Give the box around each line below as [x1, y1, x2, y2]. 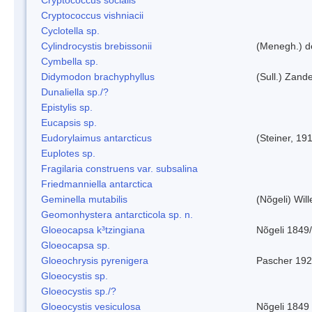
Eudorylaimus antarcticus [41, 132, 152, 143]
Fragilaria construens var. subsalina [41, 162, 198, 174]
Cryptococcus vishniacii [41, 9, 143, 21]
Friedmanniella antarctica [41, 178, 153, 189]
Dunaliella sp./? [41, 86, 109, 97]
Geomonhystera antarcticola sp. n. [41, 208, 193, 220]
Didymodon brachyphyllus [41, 70, 155, 82]
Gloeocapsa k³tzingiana [41, 224, 145, 235]
